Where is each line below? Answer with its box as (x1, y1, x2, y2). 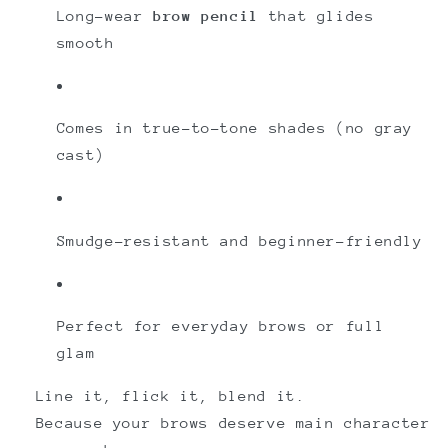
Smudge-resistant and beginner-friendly (56, 231, 423, 249)
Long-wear (56, 6, 154, 24)
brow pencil (153, 6, 259, 24)
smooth (56, 33, 115, 51)
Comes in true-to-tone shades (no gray (56, 119, 414, 137)
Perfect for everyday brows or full (56, 317, 385, 335)
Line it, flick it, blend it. (35, 387, 306, 405)
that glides (259, 6, 375, 24)
